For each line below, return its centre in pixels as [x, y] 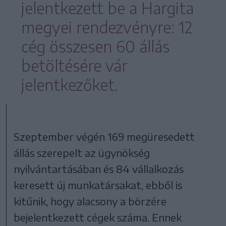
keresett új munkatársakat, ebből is [98, 185]
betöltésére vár [74, 65]
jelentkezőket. [70, 84]
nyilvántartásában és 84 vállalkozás [99, 168]
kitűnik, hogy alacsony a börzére [90, 201]
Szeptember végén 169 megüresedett [104, 136]
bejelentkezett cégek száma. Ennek [98, 217]
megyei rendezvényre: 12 [107, 27]
